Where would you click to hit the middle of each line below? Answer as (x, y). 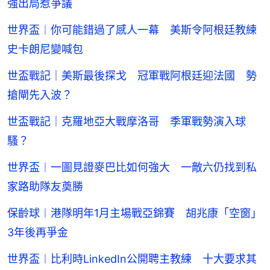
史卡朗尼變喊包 (45, 49)
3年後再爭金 (38, 233)
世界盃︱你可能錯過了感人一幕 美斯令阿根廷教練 (132, 30)
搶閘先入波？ (40, 95)
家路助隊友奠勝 (45, 187)
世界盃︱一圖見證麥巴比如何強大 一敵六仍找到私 (132, 168)
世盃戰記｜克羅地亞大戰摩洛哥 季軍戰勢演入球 (127, 122)
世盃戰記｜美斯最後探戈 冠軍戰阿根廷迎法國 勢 (132, 76)
